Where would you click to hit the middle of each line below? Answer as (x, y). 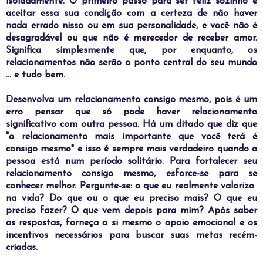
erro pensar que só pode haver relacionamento (131, 112)
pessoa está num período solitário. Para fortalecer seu (131, 161)
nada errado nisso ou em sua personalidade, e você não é (131, 26)
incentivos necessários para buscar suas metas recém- (131, 235)
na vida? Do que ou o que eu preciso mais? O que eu (131, 198)
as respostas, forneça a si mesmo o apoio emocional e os (131, 223)
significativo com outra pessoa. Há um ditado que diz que (131, 124)
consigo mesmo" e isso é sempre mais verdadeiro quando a (131, 149)
